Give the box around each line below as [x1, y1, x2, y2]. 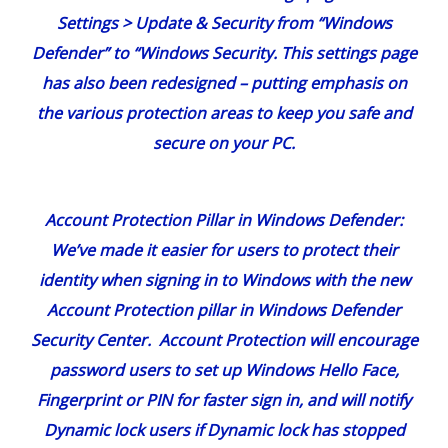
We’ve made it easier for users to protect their [50, 239, 398, 262]
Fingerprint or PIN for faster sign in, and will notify [37, 389, 411, 412]
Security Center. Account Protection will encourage [30, 329, 418, 352]
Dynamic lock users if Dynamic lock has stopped [43, 419, 405, 442]
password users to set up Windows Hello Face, [49, 359, 399, 382]
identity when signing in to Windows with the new [38, 269, 410, 292]
